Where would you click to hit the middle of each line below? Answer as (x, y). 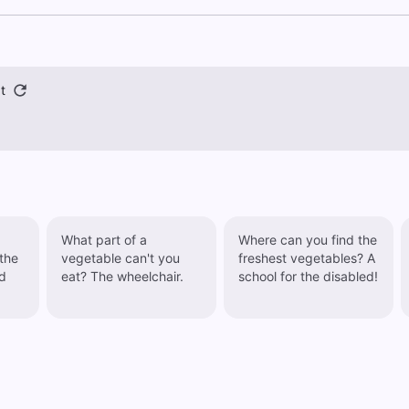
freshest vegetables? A (306, 258)
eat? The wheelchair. (136, 276)
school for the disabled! (308, 276)
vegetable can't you (120, 258)
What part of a (104, 240)
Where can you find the (307, 240)
